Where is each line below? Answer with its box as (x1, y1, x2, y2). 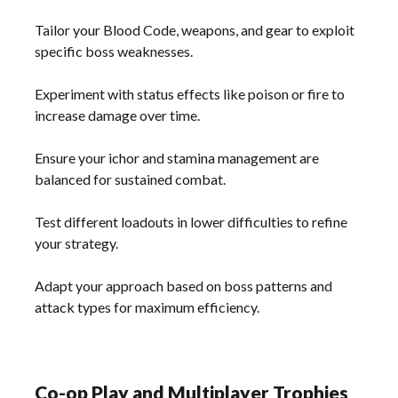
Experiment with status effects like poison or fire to (35, 84, 346, 102)
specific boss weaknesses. (35, 42, 194, 60)
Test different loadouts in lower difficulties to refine (35, 212, 348, 230)
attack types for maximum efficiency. (35, 298, 260, 315)
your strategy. (35, 234, 119, 251)
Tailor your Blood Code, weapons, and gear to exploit (35, 20, 355, 38)
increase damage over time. (35, 106, 201, 123)
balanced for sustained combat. (35, 170, 227, 187)
